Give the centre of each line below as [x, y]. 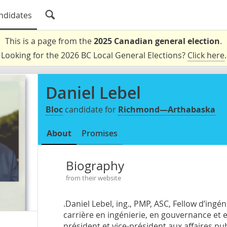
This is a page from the [49, 41]
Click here [206, 55]
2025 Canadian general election [157, 41]
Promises [100, 133]
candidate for [90, 109]
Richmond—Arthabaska [167, 109]
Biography [95, 166]
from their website [93, 178]
